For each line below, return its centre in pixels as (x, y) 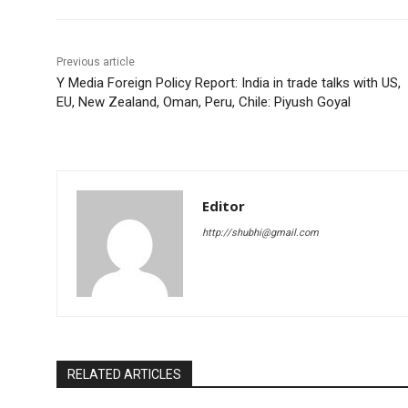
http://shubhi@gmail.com (260, 233)
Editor (224, 206)
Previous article (96, 62)
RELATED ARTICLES (124, 375)
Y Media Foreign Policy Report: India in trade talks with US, (229, 83)
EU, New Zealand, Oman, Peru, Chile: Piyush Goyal (204, 102)
